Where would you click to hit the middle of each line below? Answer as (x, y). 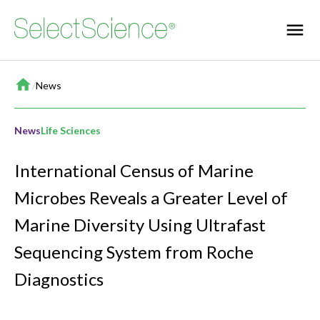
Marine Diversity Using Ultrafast (140, 225)
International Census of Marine (134, 171)
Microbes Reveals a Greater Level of (151, 198)
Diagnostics (59, 279)
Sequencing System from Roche (134, 252)
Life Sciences (71, 130)
